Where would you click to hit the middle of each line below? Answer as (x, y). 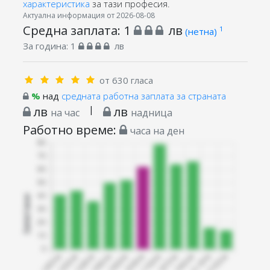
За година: (46, 46)
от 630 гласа (126, 80)
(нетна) (202, 31)
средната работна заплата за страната (143, 96)
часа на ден (157, 130)
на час (65, 112)
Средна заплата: (73, 30)
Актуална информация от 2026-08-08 (89, 15)
